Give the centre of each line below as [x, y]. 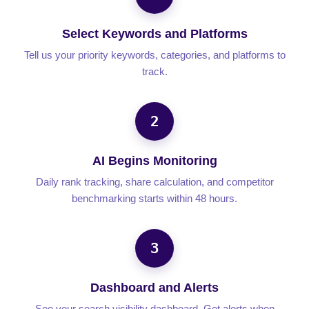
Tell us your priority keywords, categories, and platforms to [154, 55]
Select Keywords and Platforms [154, 34]
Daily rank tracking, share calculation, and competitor [154, 182]
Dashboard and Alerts [154, 288]
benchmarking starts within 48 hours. [154, 199]
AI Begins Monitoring [154, 161]
